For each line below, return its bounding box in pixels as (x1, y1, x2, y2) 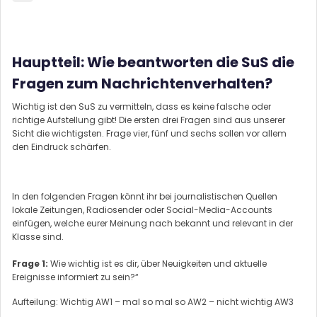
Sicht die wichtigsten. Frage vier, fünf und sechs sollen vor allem (12, 127, 287, 139)
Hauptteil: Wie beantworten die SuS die (12, 52, 294, 72)
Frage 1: (12, 257, 48, 270)
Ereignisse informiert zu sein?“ (12, 270, 139, 283)
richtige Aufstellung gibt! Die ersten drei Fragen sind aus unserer (12, 113, 285, 126)
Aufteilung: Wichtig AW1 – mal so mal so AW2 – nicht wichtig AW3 (12, 295, 294, 308)
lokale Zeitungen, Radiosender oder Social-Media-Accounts (12, 203, 272, 216)
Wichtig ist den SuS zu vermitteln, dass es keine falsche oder (12, 100, 271, 113)
